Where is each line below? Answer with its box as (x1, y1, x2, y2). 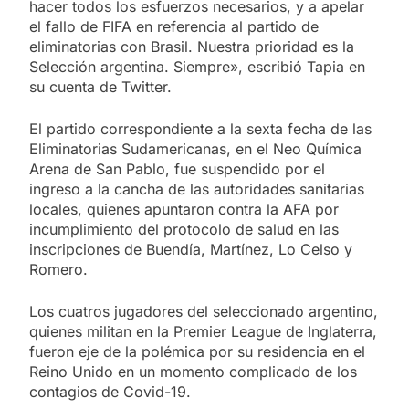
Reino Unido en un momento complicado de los (29, 362, 357, 381)
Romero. (29, 259, 88, 278)
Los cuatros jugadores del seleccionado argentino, (29, 301, 378, 320)
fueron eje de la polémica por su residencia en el (29, 341, 365, 361)
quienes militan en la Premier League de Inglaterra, (29, 321, 377, 341)
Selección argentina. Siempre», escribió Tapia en (29, 57, 365, 76)
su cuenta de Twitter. (29, 77, 172, 96)
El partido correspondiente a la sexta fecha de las (29, 119, 372, 138)
